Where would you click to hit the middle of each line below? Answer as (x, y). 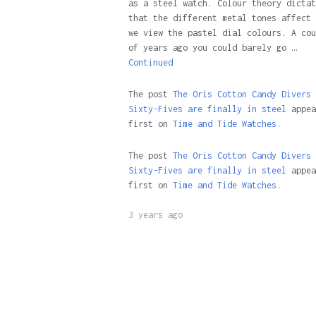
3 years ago (155, 215)
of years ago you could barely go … (212, 48)
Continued (150, 62)
